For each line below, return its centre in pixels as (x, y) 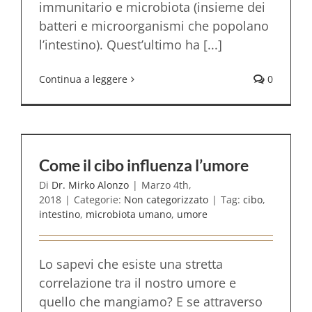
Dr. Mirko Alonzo (90, 185)
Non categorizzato (166, 200)
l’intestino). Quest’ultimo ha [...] (131, 45)
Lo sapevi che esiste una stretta (131, 264)
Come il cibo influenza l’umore (144, 165)
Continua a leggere (83, 79)
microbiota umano (128, 214)
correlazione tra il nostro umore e (138, 283)
